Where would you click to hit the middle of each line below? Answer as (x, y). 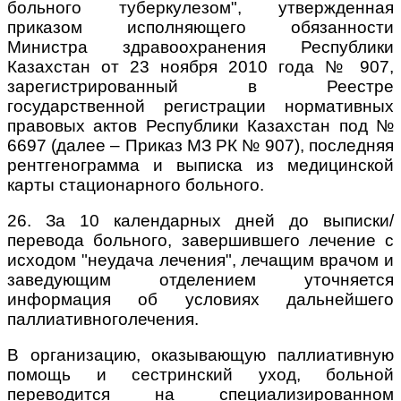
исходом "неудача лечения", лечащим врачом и (200, 260)
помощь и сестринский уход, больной (200, 374)
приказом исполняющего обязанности (200, 27)
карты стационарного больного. (136, 184)
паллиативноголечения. (103, 319)
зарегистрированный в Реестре (200, 86)
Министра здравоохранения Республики (200, 47)
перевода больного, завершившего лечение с (200, 240)
